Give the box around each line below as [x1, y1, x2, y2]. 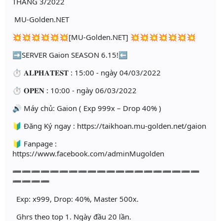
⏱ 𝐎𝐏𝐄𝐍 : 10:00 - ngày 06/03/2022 [12, 85, 137, 96]
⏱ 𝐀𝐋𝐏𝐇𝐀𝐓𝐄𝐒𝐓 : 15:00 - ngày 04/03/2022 [12, 68, 161, 78]
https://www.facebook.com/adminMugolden [12, 148, 164, 159]
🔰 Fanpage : [12, 139, 57, 149]
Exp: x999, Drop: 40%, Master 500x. [12, 194, 139, 204]
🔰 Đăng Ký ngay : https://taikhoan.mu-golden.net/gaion [12, 121, 206, 131]
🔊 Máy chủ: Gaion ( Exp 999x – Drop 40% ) [12, 103, 161, 113]
